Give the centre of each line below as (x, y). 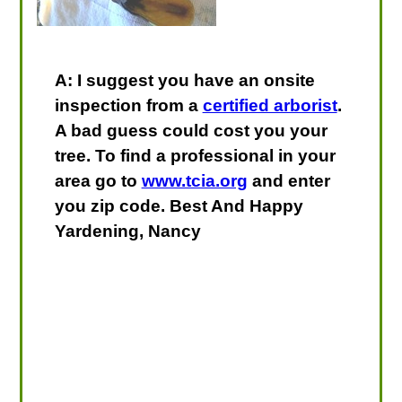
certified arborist (270, 105)
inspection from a (128, 105)
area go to (98, 180)
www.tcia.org (194, 180)
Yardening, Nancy (127, 231)
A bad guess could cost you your (191, 130)
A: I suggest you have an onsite (184, 80)
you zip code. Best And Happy (179, 205)
